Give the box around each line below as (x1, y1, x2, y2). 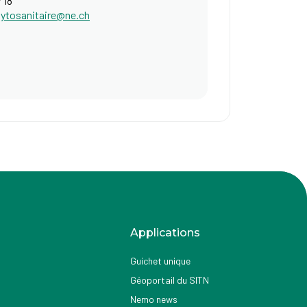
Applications (130, 226, 200, 239)
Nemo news (130, 293, 177, 305)
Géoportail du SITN (130, 274, 209, 286)
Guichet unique (130, 255, 191, 267)
